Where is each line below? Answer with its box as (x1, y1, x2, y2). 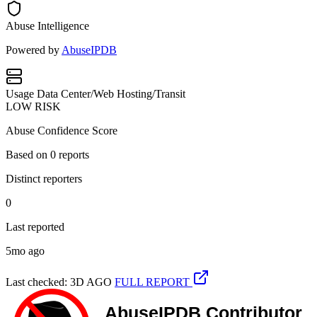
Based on (6, 148, 50, 161)
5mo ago (6, 244, 45, 257)
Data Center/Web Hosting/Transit (37, 87, 185, 100)
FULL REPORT (115, 275, 192, 288)
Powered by (6, 43, 62, 56)
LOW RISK (6, 100, 61, 113)
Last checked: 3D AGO (6, 275, 112, 288)
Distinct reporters (6, 172, 82, 185)
